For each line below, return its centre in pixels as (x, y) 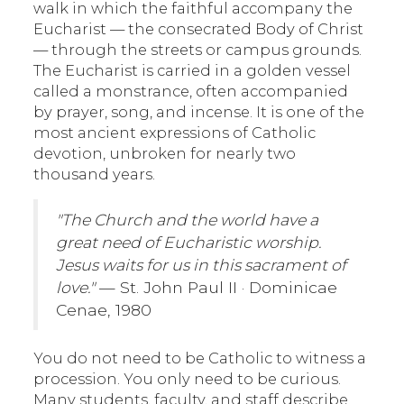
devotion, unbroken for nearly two (165, 153)
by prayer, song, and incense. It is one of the (199, 112)
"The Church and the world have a (188, 220)
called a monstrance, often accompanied (191, 91)
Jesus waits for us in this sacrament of (202, 265)
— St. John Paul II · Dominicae (216, 287)
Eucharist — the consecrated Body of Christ (199, 29)
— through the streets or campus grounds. (198, 50)
